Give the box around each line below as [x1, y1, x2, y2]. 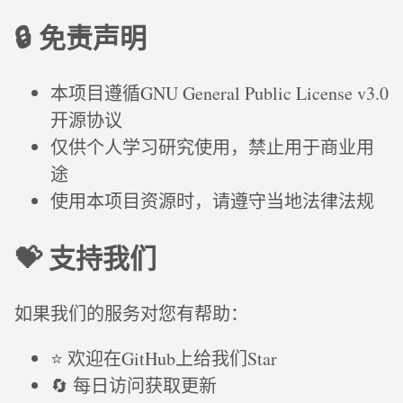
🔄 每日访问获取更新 [50, 373, 217, 399]
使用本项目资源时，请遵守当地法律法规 [50, 189, 374, 214]
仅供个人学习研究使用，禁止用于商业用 [50, 135, 374, 160]
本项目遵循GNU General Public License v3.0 [50, 81, 389, 106]
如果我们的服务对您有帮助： [14, 301, 248, 327]
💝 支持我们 [14, 237, 157, 278]
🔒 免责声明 [14, 17, 147, 58]
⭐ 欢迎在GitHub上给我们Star [50, 346, 277, 372]
